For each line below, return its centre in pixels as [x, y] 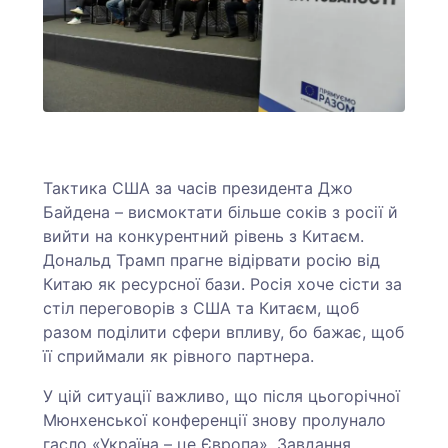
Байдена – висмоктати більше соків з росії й [221, 212]
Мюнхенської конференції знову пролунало [215, 420]
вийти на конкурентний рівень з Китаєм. [204, 236]
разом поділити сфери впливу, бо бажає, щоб [224, 332]
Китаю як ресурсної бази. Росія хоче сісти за [223, 284]
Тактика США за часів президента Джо [198, 188]
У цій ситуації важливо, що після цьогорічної [222, 396]
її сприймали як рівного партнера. [181, 356]
